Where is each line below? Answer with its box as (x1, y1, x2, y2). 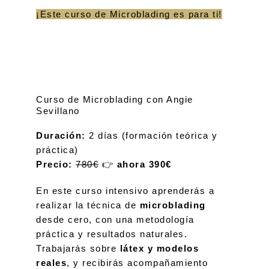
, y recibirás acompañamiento (67, 258, 208, 268)
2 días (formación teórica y (85, 130, 218, 141)
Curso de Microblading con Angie (36, 94, 193, 104)
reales (36, 258, 67, 268)
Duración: (36, 130, 86, 141)
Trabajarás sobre (36, 243, 120, 253)
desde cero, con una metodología (36, 214, 195, 225)
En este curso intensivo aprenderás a (36, 186, 214, 196)
